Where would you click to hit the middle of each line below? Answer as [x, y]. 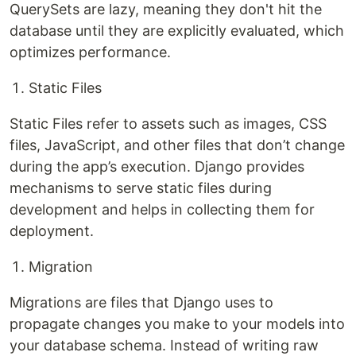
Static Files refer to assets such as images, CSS [168, 124]
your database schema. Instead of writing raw [164, 345]
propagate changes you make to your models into [177, 324]
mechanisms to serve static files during [141, 188]
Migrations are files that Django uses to [141, 302]
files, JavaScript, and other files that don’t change [177, 145]
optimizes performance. [90, 52]
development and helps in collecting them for [162, 209]
